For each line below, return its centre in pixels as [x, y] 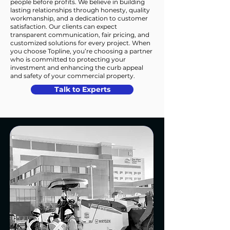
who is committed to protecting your [68, 59]
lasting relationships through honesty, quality [80, 10]
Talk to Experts [82, 89]
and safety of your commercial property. [73, 76]
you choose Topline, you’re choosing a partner [81, 51]
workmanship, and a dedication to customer [79, 18]
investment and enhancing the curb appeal [77, 68]
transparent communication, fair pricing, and [80, 35]
